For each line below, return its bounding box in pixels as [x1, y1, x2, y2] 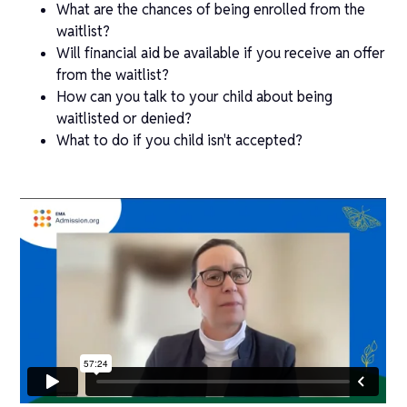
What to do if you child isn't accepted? [56, 130, 303, 150]
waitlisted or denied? [56, 108, 193, 128]
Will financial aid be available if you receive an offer [56, 43, 386, 63]
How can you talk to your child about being [56, 86, 333, 106]
